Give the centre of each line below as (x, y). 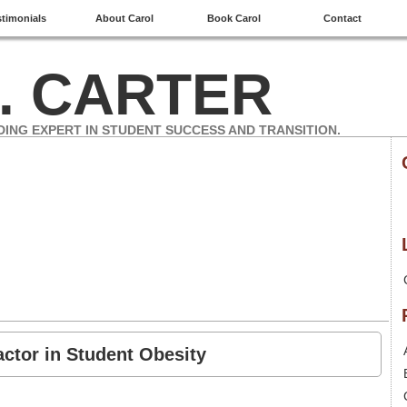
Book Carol (233, 18)
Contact (342, 18)
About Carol (124, 18)
